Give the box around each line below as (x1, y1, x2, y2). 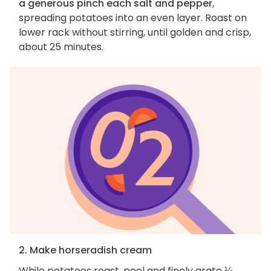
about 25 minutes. (19, 39, 103, 54)
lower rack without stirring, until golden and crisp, (19, 25, 251, 39)
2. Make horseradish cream (19, 243, 152, 258)
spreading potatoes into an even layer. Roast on (19, 10, 247, 25)
